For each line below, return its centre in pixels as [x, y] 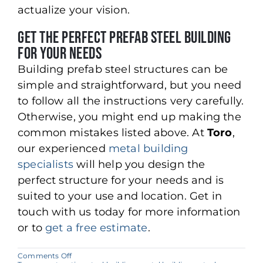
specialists [45, 164]
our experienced [63, 148]
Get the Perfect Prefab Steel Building [124, 38]
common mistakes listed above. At [112, 132]
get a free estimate [97, 227]
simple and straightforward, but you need [130, 85]
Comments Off [45, 255]
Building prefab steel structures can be [123, 69]
